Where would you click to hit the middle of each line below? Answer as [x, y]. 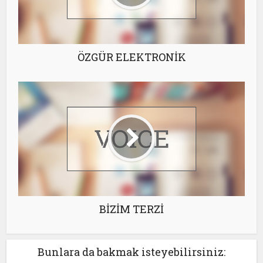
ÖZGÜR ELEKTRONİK [131, 57]
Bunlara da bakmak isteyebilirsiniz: [131, 252]
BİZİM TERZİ [131, 209]
